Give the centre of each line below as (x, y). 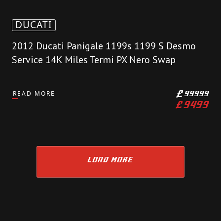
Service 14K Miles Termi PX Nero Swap (94, 60)
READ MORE (34, 94)
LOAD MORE (110, 160)
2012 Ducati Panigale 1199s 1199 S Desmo (104, 46)
